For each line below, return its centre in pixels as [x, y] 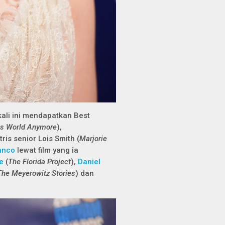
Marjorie [93, 139]
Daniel [89, 162]
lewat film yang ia [47, 150]
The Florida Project [39, 162]
